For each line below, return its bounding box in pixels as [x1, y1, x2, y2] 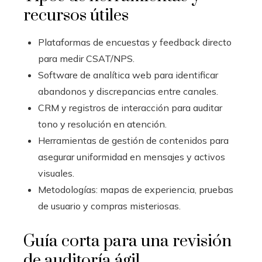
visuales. [38, 167, 74, 180]
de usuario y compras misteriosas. [38, 200, 181, 212]
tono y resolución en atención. [38, 118, 167, 130]
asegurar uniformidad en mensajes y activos [38, 151, 225, 163]
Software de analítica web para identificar [38, 69, 218, 81]
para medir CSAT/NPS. [38, 53, 135, 65]
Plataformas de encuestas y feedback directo [38, 36, 232, 49]
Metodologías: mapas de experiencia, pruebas [38, 184, 233, 196]
